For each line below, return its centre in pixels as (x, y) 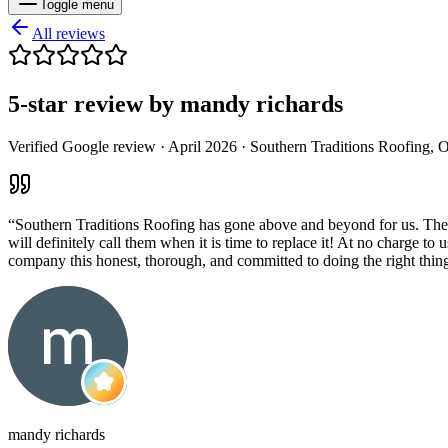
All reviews (68, 33)
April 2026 (202, 146)
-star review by (100, 103)
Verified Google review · (88, 146)
